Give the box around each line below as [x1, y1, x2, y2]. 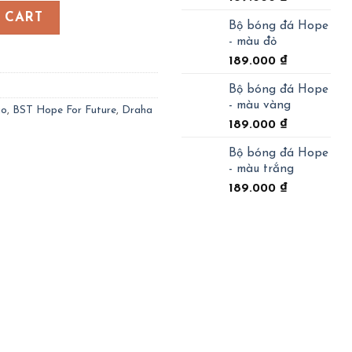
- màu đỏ [229, 35, 277, 48]
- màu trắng [229, 162, 294, 175]
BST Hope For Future [13, 104, 116, 115]
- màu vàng [229, 98, 291, 112]
